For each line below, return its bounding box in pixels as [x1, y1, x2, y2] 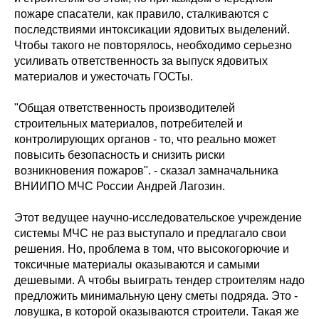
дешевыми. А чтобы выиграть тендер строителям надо [14, 274, 305, 286]
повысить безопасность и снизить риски [14, 149, 225, 161]
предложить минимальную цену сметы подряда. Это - [14, 290, 298, 302]
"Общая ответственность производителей [14, 102, 235, 114]
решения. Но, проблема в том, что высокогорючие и [14, 243, 289, 255]
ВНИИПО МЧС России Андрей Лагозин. [14, 180, 225, 192]
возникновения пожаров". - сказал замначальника [14, 164, 278, 177]
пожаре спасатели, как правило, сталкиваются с [14, 8, 268, 20]
